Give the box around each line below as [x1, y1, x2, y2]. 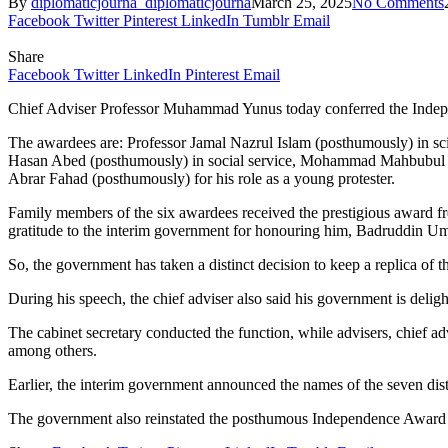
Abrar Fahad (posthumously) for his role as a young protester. [8, 169, 395, 187]
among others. [8, 341, 97, 359]
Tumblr [243, 11, 289, 29]
